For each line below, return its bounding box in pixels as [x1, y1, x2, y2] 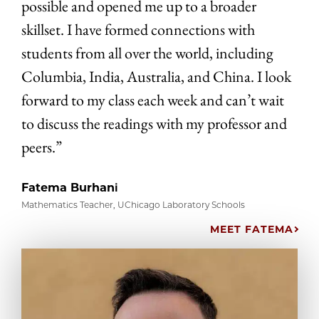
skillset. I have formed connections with [21, 19, 255, 40]
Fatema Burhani [21, 180, 118, 194]
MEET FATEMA [210, 222, 293, 236]
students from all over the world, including [21, 42, 273, 63]
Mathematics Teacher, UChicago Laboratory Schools [21, 199, 245, 210]
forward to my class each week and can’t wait [21, 89, 284, 110]
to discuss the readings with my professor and [21, 113, 287, 134]
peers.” [21, 136, 62, 157]
